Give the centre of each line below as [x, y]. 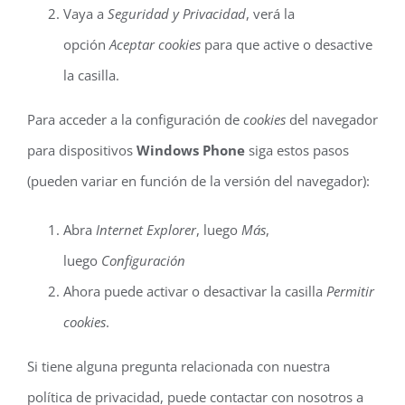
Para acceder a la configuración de [135, 119]
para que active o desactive [287, 44]
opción [86, 44]
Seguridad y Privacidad [177, 14]
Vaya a [85, 14]
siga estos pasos [297, 150]
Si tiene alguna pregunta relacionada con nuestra [179, 366]
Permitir [350, 291]
